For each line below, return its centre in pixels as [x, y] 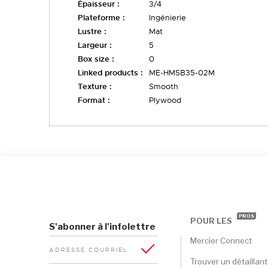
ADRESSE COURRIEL [89, 250]
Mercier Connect [221, 240]
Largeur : [95, 45]
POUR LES [211, 221]
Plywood [165, 100]
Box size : [96, 59]
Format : [94, 100]
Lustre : [92, 31]
